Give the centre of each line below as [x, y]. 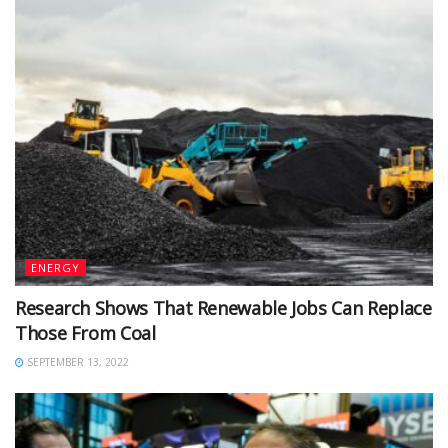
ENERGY [55, 268]
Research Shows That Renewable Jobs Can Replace [223, 308]
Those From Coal [85, 333]
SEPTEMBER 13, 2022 [76, 362]
